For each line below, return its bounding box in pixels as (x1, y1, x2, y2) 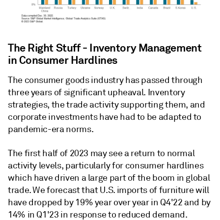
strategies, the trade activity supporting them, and (8, 99, 205, 110)
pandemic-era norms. (8, 123, 94, 135)
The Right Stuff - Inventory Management (8, 40, 202, 55)
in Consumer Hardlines (8, 53, 117, 67)
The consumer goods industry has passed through (8, 74, 203, 85)
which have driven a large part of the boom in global (8, 172, 210, 183)
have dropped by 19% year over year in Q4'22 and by (8, 196, 211, 208)
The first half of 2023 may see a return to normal (8, 147, 195, 159)
